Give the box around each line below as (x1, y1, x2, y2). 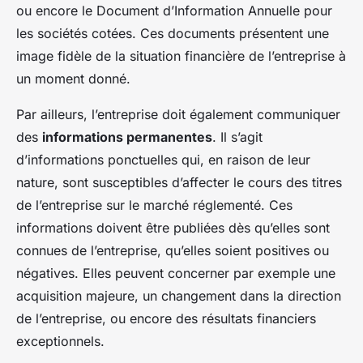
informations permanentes (42, 128, 212, 145)
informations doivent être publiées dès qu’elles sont (16, 219, 330, 236)
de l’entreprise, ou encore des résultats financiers (16, 310, 316, 327)
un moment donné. (16, 70, 130, 87)
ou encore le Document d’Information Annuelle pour (16, 2, 332, 19)
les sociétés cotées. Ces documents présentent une (16, 24, 329, 41)
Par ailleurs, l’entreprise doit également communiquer (16, 105, 340, 122)
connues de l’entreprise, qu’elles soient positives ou (16, 241, 329, 258)
